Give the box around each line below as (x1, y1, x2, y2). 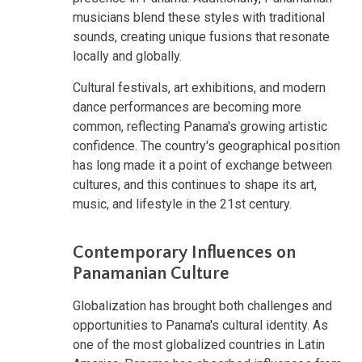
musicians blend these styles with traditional (73, 9, 325, 25)
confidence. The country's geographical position (73, 137, 340, 154)
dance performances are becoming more (73, 99, 301, 115)
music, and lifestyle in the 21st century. (73, 196, 292, 212)
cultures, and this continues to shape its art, (73, 176, 317, 192)
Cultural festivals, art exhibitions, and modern (73, 79, 326, 95)
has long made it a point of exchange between (73, 157, 332, 173)
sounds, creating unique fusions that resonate (73, 28, 330, 44)
